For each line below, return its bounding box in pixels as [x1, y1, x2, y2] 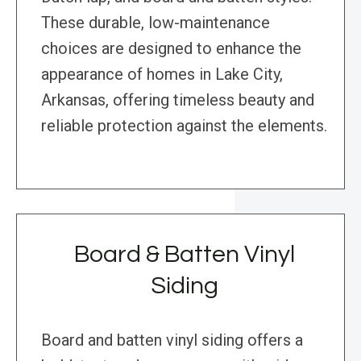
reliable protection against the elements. [41, 116, 327, 136]
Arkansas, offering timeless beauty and [41, 90, 314, 110]
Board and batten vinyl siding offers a [41, 330, 303, 351]
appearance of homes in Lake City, [41, 64, 283, 85]
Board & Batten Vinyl [74, 242, 295, 268]
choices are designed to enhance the [41, 39, 301, 59]
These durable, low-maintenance [41, 13, 270, 33]
